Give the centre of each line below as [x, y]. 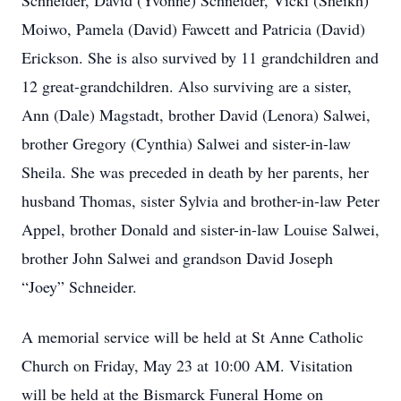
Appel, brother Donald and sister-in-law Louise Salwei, [200, 229]
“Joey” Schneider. [79, 286]
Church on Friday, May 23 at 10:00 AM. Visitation [187, 365]
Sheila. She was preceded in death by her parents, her [195, 172]
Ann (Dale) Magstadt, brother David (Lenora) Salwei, [196, 115]
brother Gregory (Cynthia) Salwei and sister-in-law [186, 143]
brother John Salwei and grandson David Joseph [177, 258]
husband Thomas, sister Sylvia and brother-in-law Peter [200, 200]
